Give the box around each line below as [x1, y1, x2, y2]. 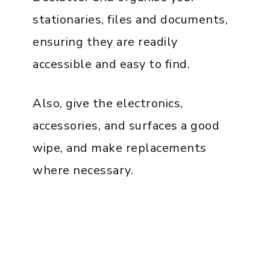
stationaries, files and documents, [33, 11, 228, 28]
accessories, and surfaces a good [33, 118, 220, 134]
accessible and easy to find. [33, 56, 190, 73]
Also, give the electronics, [33, 95, 183, 112]
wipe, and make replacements [33, 140, 207, 157]
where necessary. [33, 162, 134, 179]
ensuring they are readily [33, 34, 178, 51]
